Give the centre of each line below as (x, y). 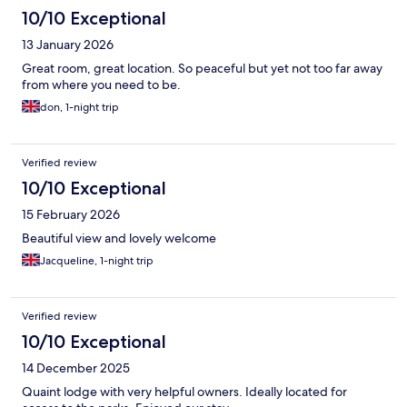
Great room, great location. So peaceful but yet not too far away (202, 69)
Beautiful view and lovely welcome (119, 238)
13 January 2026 (68, 45)
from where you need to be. (101, 85)
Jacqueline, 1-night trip (97, 261)
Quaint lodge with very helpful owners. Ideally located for (184, 392)
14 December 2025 (76, 368)
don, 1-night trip (79, 108)
